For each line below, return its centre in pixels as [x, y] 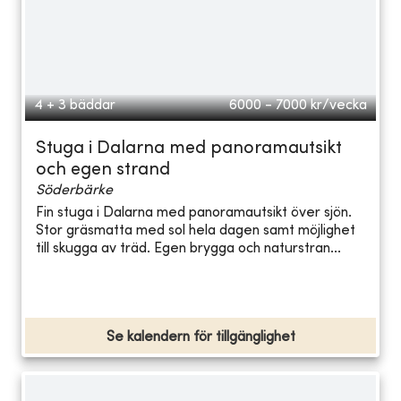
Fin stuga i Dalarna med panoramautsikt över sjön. [194, 213]
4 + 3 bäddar [75, 105]
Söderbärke [74, 190]
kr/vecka [339, 105]
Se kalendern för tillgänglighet [200, 337]
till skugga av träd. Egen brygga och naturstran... [188, 249]
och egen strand [103, 170]
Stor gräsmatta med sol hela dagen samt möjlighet [196, 231]
